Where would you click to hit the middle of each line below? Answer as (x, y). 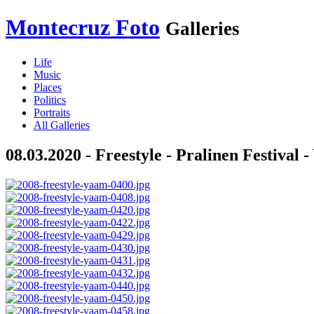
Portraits (52, 112)
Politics (50, 100)
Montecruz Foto (83, 28)
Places (48, 87)
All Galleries (62, 125)
